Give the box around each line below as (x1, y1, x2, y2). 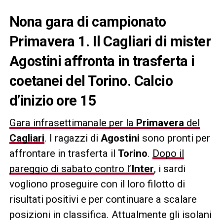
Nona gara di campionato (9, 13, 166, 30)
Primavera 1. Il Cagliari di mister (9, 33, 211, 50)
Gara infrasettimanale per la (9, 117, 136, 129)
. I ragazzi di (44, 132, 101, 144)
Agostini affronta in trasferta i (9, 53, 195, 70)
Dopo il (152, 147, 184, 159)
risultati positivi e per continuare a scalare (9, 193, 197, 205)
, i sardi (153, 163, 185, 175)
